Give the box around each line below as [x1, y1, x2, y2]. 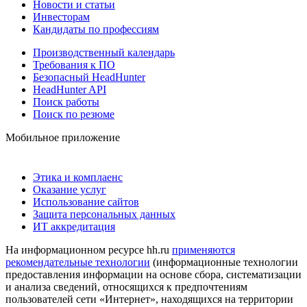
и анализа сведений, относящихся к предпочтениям [5, 280, 247, 293]
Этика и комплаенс [33, 171, 123, 183]
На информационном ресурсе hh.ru [5, 243, 172, 256]
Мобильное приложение [5, 131, 120, 143]
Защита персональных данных [33, 208, 175, 220]
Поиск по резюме [33, 108, 114, 120]
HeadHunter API [33, 83, 106, 95]
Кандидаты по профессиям [33, 23, 159, 35]
